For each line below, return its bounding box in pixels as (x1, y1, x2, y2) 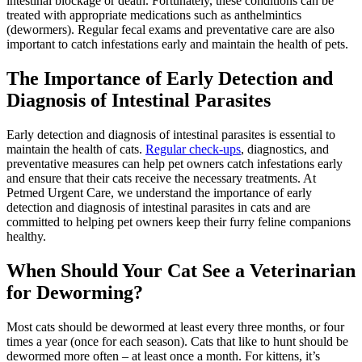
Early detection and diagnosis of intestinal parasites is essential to (6, 127, 335, 141)
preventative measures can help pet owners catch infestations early (6, 156, 343, 170)
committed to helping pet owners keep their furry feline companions (6, 214, 351, 229)
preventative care (206, 22, 293, 36)
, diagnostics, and (241, 141, 329, 156)
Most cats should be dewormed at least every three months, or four (6, 319, 344, 334)
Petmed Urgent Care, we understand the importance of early (6, 185, 312, 200)
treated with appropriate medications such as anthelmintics (6, 7, 301, 22)
